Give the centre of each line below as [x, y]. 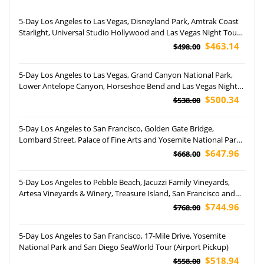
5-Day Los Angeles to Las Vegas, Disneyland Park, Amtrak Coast [129, 21]
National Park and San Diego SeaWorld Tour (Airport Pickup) [124, 247]
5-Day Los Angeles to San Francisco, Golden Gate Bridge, [116, 128]
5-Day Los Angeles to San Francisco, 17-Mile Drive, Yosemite [122, 235]
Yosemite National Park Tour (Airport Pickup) [97, 204]
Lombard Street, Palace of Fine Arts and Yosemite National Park [130, 139]
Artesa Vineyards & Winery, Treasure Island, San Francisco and [127, 193]
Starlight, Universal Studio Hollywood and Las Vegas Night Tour [129, 32]
